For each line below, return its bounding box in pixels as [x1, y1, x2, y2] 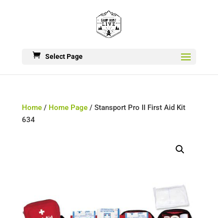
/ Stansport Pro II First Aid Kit [87, 103, 185, 112]
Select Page [45, 53, 83, 60]
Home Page [48, 103, 88, 112]
